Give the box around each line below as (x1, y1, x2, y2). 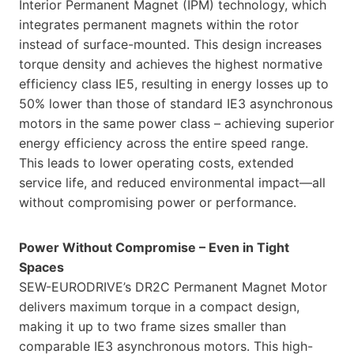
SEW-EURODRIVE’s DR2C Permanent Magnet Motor (19, 278, 327, 295)
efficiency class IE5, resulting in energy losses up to (19, 75, 329, 92)
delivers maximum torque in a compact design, (19, 298, 299, 314)
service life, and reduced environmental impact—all (19, 174, 326, 190)
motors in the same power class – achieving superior (19, 115, 334, 131)
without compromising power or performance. (19, 194, 296, 210)
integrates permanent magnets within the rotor (19, 16, 299, 32)
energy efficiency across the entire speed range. (19, 134, 308, 151)
